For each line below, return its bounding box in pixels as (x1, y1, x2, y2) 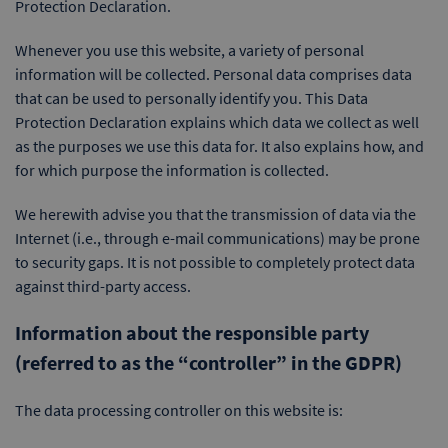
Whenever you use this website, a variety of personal (15, 40, 364, 60)
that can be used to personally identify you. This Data (15, 88, 368, 108)
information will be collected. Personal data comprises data (15, 64, 412, 84)
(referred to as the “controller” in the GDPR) (15, 350, 402, 375)
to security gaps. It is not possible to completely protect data (15, 252, 415, 272)
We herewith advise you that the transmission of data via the (15, 204, 416, 224)
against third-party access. (15, 276, 191, 296)
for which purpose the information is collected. (15, 160, 329, 180)
